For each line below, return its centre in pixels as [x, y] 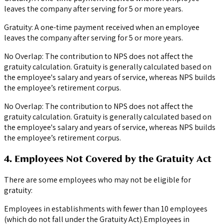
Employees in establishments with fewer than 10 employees [106, 208]
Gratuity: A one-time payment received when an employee [102, 27]
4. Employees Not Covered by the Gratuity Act [108, 158]
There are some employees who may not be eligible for [97, 179]
